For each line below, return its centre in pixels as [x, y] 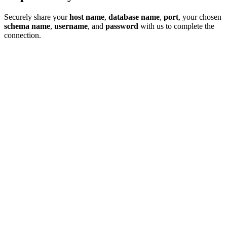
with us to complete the [176, 26]
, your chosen [200, 17]
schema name [27, 26]
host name [87, 17]
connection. [23, 35]
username [71, 26]
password [122, 26]
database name [134, 17]
